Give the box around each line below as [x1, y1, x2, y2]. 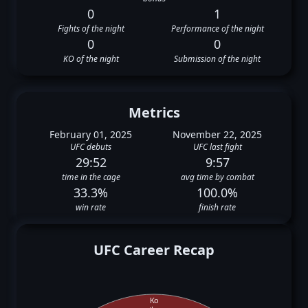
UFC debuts [70, 141, 111, 153]
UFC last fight [192, 141, 242, 153]
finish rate [199, 201, 236, 213]
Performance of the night [170, 23, 264, 34]
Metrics [128, 103, 180, 122]
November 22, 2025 [173, 128, 262, 141]
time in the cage [61, 171, 120, 183]
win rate [76, 201, 106, 213]
